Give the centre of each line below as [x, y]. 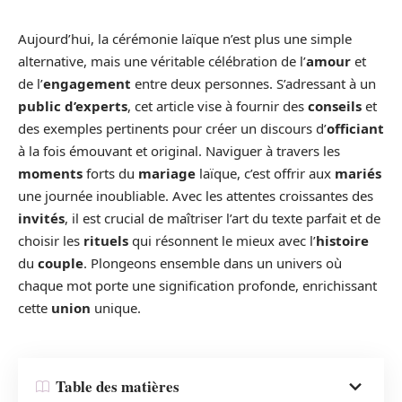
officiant [355, 128]
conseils [335, 106]
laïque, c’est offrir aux [265, 173]
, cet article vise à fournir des [218, 106]
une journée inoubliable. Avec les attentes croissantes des [196, 196]
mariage [167, 173]
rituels [106, 240]
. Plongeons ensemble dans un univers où [213, 263]
